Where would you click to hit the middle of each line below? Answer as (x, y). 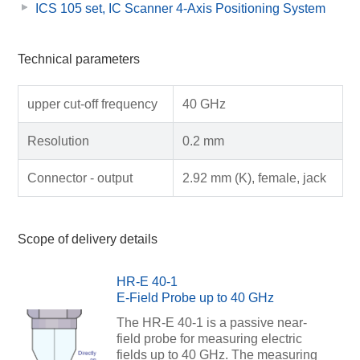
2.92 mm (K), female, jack (254, 178)
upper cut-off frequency (92, 104)
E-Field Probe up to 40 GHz (195, 297)
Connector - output (80, 178)
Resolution (58, 141)
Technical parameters (78, 59)
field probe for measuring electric (209, 338)
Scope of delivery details (87, 239)
